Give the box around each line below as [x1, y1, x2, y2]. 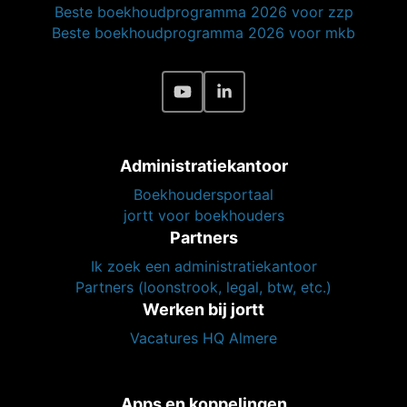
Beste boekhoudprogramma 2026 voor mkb [52, 24, 355, 43]
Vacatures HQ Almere [130, 329, 277, 348]
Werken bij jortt [143, 300, 264, 320]
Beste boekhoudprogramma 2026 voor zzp [54, 3, 353, 22]
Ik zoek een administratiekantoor [90, 257, 317, 276]
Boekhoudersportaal [134, 185, 273, 204]
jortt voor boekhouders [123, 206, 284, 225]
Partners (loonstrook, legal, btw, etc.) [75, 278, 332, 297]
